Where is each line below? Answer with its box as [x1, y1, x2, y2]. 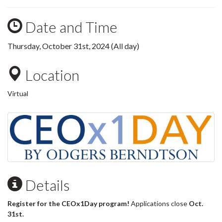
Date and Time [22, 18, 117, 36]
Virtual [7, 89, 28, 98]
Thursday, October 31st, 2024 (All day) [7, 41, 139, 51]
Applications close [131, 199, 187, 208]
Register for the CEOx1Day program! [7, 199, 131, 208]
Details [22, 175, 70, 194]
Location [22, 66, 79, 84]
